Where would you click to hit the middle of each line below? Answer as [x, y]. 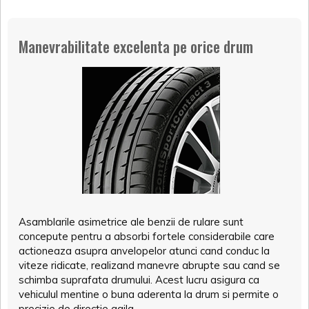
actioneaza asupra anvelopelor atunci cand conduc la [144, 250]
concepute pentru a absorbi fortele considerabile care [147, 236]
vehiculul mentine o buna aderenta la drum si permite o [149, 294]
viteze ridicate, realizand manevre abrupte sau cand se [149, 265]
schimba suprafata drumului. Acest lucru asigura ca [139, 279]
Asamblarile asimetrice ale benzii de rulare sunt [131, 221]
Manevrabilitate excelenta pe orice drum [136, 46]
